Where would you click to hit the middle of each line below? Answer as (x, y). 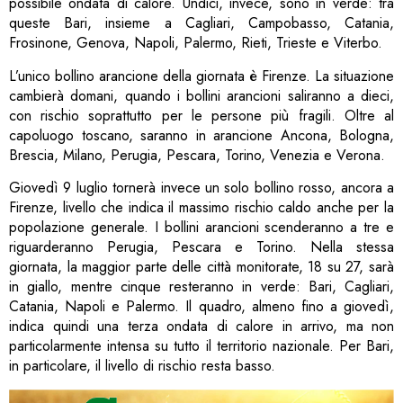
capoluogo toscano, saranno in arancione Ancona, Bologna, (201, 135)
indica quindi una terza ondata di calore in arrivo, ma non (201, 327)
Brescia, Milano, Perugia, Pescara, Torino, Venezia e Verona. (197, 155)
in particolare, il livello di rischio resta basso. (142, 366)
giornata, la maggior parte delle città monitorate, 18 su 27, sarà (201, 267)
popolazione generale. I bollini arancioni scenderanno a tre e (201, 228)
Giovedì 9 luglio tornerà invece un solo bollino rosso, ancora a (201, 188)
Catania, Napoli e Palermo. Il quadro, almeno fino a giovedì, (201, 307)
